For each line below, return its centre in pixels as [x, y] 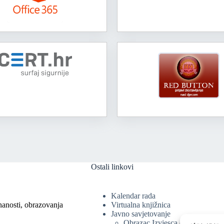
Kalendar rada [133, 196]
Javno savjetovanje [140, 214]
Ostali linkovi [112, 167]
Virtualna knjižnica [140, 205]
